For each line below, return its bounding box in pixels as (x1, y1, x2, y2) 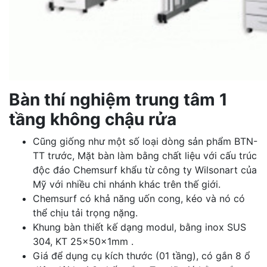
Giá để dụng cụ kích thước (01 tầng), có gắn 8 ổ (33, 250, 250, 262)
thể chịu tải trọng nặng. (33, 207, 138, 219)
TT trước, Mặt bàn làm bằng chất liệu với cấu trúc (33, 150, 257, 162)
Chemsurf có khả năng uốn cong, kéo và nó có (33, 193, 245, 204)
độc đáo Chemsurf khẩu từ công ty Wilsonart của (33, 164, 257, 176)
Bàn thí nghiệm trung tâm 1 (9, 89, 228, 110)
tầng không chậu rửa (9, 109, 176, 129)
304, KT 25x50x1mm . (33, 235, 133, 247)
